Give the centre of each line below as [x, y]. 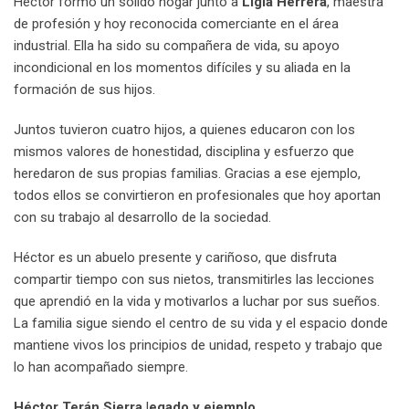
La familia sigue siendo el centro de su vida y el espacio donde [201, 324]
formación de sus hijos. [84, 90]
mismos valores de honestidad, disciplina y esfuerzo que [184, 152]
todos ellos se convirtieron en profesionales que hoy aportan [197, 196]
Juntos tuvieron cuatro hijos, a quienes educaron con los [184, 130]
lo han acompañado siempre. [101, 367]
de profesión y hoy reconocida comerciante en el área [176, 24]
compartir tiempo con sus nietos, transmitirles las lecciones [194, 280]
